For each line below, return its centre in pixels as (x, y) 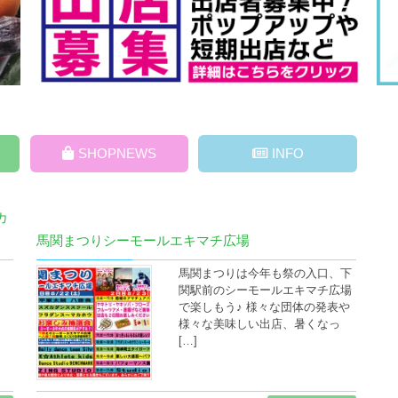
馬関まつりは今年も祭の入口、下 (265, 273)
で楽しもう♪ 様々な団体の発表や (264, 306)
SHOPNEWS (117, 153)
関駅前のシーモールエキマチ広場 (265, 290)
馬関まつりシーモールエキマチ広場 (143, 240)
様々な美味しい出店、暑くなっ (259, 323)
